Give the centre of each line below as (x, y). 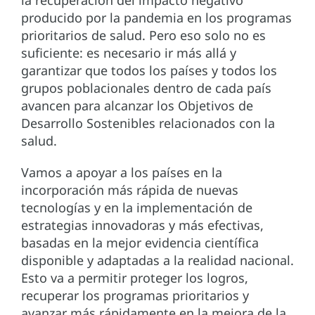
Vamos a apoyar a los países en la (122, 173)
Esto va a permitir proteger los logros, (135, 278)
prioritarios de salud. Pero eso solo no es (143, 36)
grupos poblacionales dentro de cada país (146, 88)
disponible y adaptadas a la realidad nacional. (157, 261)
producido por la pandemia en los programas (156, 18)
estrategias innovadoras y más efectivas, (142, 225)
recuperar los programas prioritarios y (135, 296)
